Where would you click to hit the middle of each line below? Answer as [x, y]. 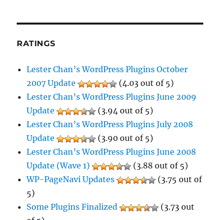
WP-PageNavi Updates [71, 179]
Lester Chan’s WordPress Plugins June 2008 [111, 152]
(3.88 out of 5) [160, 166]
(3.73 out [177, 207]
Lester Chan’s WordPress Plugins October [107, 69]
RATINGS [36, 44]
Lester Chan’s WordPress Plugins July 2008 [110, 124]
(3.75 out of [179, 179]
